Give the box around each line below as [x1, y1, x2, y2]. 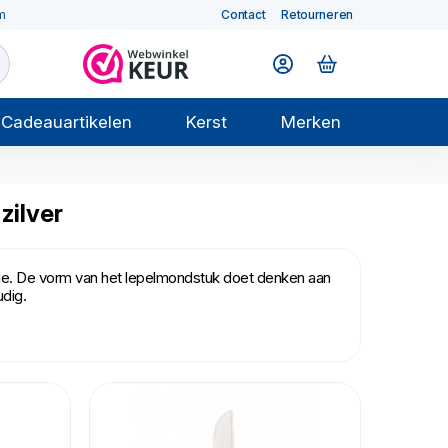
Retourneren [281, 7, 353, 22]
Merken [280, 112, 341, 132]
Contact [221, 7, 266, 22]
